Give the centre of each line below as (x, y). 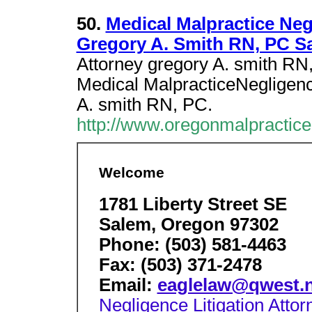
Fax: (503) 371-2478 (180, 265)
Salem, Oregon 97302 (188, 225)
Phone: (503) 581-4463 (192, 245)
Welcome (131, 173)
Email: (128, 285)
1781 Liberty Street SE (193, 204)
